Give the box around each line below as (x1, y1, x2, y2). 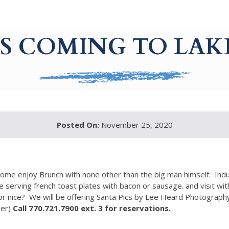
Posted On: (56, 120, 99, 130)
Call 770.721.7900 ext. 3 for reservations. (12, 202, 171, 213)
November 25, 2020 (99, 120, 173, 130)
